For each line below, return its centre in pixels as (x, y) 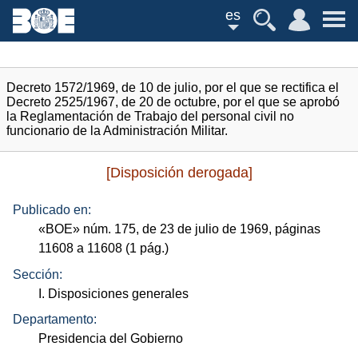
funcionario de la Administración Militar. (117, 131)
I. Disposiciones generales (114, 293)
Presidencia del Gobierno (111, 339)
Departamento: (55, 320)
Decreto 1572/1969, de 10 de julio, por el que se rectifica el (173, 88)
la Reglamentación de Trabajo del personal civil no (150, 116)
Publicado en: (52, 210)
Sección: (38, 274)
